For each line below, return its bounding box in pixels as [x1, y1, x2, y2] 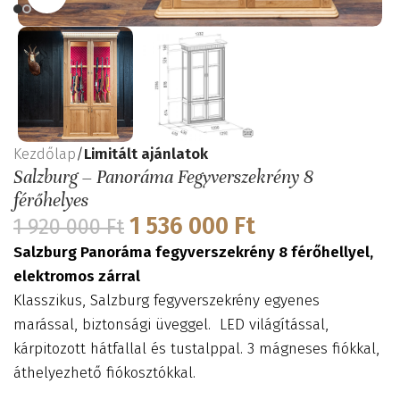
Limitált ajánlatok [84, 145, 208, 164]
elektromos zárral [13, 267, 140, 287]
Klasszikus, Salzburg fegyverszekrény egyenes [13, 291, 320, 311]
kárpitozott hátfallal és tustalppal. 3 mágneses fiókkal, [13, 339, 379, 359]
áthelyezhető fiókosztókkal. [13, 363, 196, 383]
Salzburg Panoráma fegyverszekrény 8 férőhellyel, [13, 243, 373, 262]
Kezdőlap [13, 145, 76, 164]
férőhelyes [13, 189, 88, 212]
